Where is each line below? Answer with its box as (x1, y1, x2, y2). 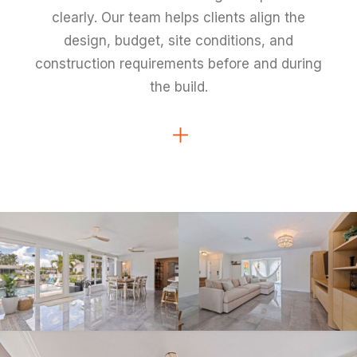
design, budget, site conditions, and (64, 33, 293, 49)
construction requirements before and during (35, 56, 322, 72)
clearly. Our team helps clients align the (52, 10, 305, 25)
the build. (149, 79, 208, 95)
